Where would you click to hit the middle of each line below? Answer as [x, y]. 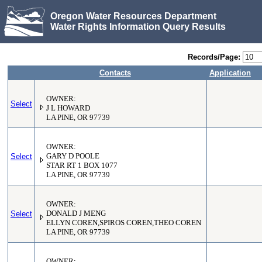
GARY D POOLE [73, 156]
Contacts [115, 73]
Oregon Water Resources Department [133, 16]
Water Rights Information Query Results [138, 26]
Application [230, 73]
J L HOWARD [68, 108]
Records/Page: [214, 57]
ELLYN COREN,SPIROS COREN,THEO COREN [124, 223]
